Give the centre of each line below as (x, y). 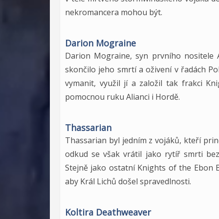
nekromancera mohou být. (114, 12)
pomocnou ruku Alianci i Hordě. (122, 97)
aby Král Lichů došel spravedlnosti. (128, 181)
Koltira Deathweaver (108, 212)
